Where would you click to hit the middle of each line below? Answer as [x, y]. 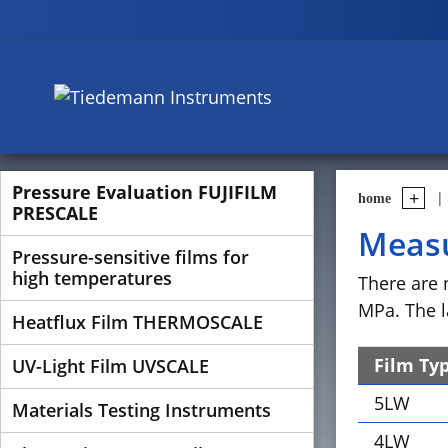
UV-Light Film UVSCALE [110, 366]
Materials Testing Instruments [141, 410]
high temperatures [92, 278]
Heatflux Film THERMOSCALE [137, 322]
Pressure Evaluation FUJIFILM [144, 192]
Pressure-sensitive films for [130, 257]
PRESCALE [55, 213]
